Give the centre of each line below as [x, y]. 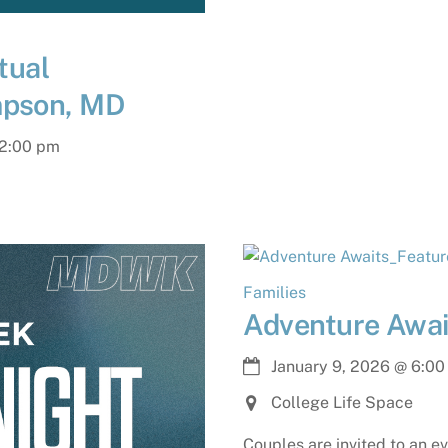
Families [274, 292]
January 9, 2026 [331, 367]
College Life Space [342, 402]
